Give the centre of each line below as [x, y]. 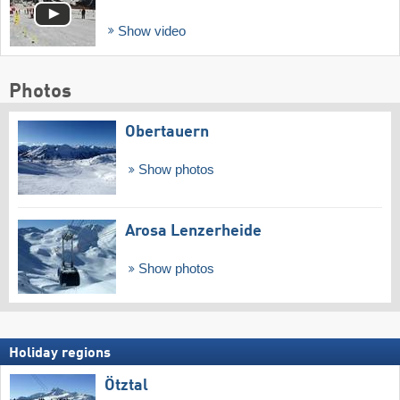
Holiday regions [60, 353]
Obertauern [167, 133]
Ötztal [126, 385]
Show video [150, 31]
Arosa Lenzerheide [193, 232]
